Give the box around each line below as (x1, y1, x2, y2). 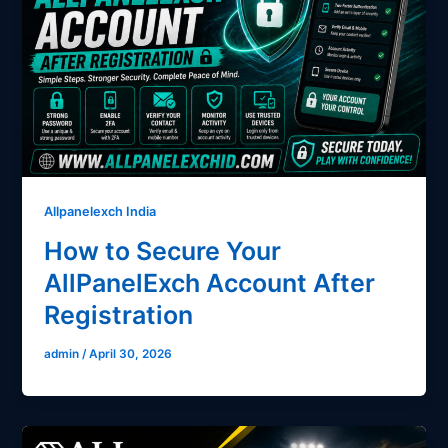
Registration (44, 299, 194, 330)
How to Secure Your (44, 235, 282, 266)
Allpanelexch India (44, 204, 157, 220)
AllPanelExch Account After (44, 267, 376, 298)
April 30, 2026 (89, 346, 173, 361)
